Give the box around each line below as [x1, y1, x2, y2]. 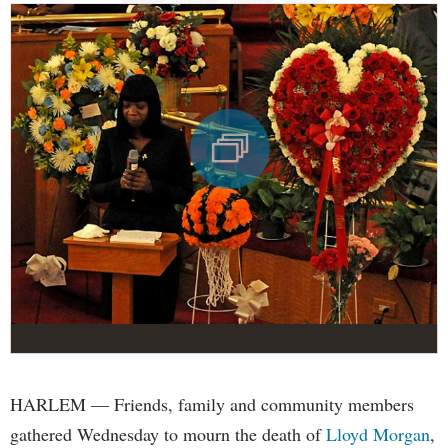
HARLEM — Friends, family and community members [10, 391, 414, 416]
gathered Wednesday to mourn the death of [10, 421, 326, 446]
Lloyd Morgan [326, 421, 430, 446]
